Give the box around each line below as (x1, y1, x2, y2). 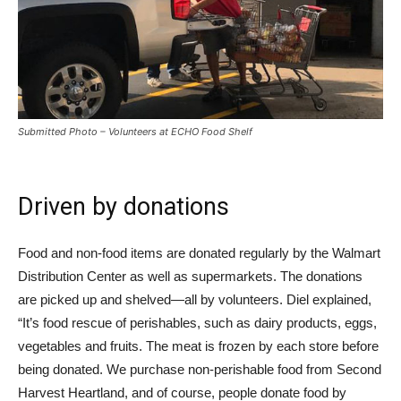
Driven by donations (18, 192, 229, 222)
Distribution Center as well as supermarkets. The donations (18, 269, 363, 285)
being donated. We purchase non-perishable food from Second (18, 362, 381, 378)
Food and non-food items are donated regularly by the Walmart (18, 245, 380, 261)
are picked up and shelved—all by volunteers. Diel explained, (18, 292, 371, 308)
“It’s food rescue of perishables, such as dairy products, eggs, (18, 315, 377, 331)
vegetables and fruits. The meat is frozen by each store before (18, 338, 379, 354)
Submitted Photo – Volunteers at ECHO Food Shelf (18, 125, 252, 139)
